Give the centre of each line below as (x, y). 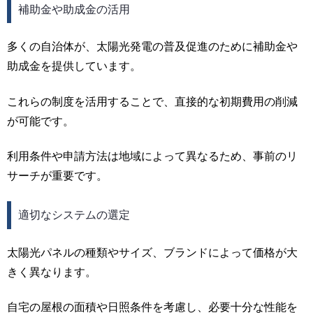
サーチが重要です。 (57, 176)
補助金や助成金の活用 (74, 9)
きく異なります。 (52, 272)
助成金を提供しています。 (74, 66)
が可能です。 (41, 121)
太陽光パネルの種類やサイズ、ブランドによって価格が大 (152, 252)
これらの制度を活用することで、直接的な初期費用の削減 (152, 101)
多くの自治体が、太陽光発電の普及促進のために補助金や (152, 47)
